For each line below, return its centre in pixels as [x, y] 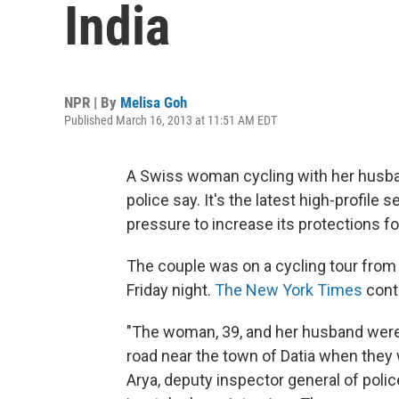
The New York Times [289, 290]
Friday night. [171, 290]
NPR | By [92, 102]
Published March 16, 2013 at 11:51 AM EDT [171, 120]
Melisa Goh [154, 102]
